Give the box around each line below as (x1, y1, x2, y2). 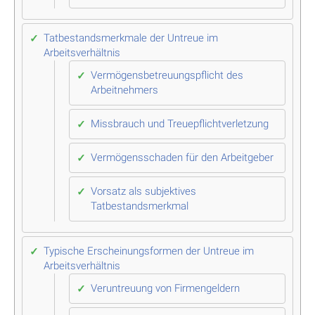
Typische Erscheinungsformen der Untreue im (44, 244, 254, 257)
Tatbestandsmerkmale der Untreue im (44, 31, 218, 44)
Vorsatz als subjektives (91, 184, 196, 198)
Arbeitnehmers (91, 83, 158, 96)
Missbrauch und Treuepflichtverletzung (91, 117, 269, 130)
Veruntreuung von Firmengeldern (91, 281, 240, 295)
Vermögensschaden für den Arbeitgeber (91, 150, 274, 164)
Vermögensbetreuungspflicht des (91, 68, 243, 82)
